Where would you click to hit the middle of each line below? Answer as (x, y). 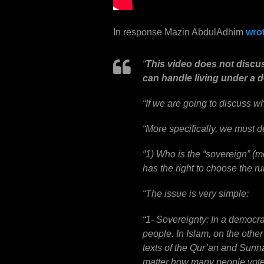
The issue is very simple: (197, 194)
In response (139, 32)
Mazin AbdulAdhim (205, 32)
